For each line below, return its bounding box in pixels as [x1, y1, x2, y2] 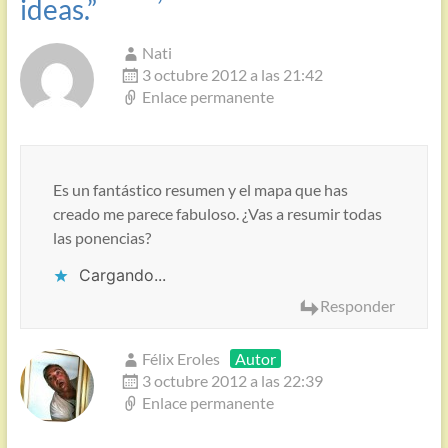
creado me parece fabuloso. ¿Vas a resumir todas [52, 204, 382, 224]
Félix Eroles [141, 349, 220, 369]
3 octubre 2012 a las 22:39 [141, 371, 323, 391]
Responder [320, 296, 396, 316]
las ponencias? [52, 228, 151, 248]
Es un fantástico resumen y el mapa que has [52, 180, 348, 200]
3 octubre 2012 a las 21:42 [141, 65, 323, 85]
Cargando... [78, 265, 166, 286]
